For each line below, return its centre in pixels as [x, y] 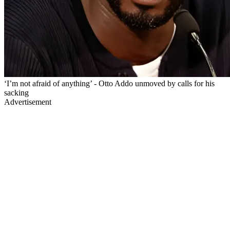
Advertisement [28, 102]
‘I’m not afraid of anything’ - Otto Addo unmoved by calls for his [109, 83]
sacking [16, 92]
